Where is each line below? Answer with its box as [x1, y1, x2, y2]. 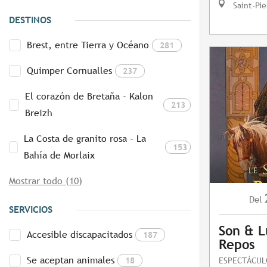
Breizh [25, 107, 53, 119]
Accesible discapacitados [27, 229, 132, 241]
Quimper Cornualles [27, 65, 112, 77]
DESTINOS [9, 14, 51, 26]
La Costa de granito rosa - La [23, 133, 146, 145]
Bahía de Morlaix [23, 150, 95, 162]
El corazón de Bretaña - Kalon [25, 91, 154, 103]
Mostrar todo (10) [9, 175, 82, 187]
